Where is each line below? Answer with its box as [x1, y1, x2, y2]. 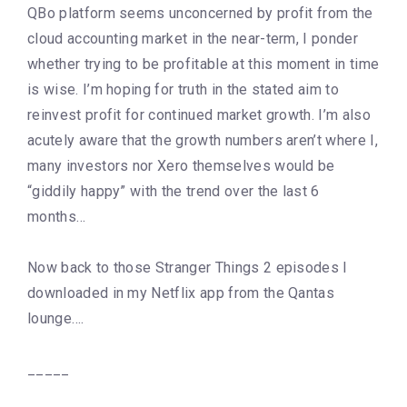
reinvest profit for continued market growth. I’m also [27, 105, 371, 124]
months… [27, 207, 86, 225]
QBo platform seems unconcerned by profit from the [27, 4, 373, 22]
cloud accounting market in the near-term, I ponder [27, 29, 359, 47]
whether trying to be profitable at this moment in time [27, 55, 380, 73]
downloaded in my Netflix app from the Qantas [27, 283, 335, 302]
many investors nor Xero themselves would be [27, 156, 335, 174]
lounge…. [27, 309, 84, 327]
